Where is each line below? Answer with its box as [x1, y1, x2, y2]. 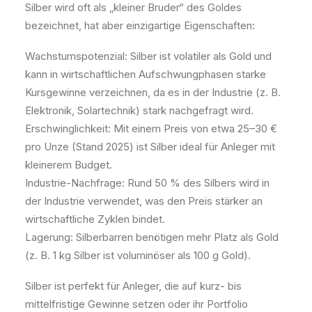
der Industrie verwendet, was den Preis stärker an [25, 194, 263, 208]
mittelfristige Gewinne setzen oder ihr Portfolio [25, 297, 248, 311]
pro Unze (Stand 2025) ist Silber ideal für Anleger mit [25, 140, 275, 153]
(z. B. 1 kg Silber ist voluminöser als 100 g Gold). [25, 249, 251, 262]
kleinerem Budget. [25, 158, 112, 171]
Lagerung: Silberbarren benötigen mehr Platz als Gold [25, 231, 279, 244]
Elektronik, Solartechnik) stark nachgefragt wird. [25, 104, 253, 117]
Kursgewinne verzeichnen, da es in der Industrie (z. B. [25, 86, 281, 99]
